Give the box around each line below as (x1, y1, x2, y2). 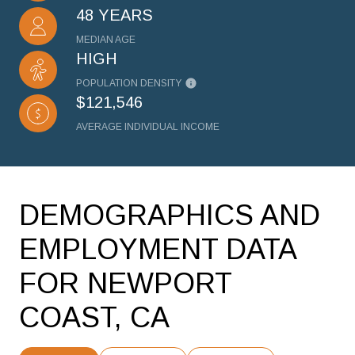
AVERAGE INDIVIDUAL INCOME (76, 121, 219, 132)
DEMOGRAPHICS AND (19, 199, 320, 231)
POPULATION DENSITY (76, 78, 181, 89)
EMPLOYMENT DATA (19, 233, 296, 265)
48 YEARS (76, 6, 153, 24)
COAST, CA (19, 301, 170, 334)
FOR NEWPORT (19, 267, 231, 300)
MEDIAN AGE (76, 34, 136, 45)
